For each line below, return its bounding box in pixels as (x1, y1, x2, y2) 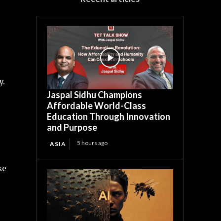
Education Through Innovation (47, 111, 171, 122)
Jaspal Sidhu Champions (47, 89, 143, 101)
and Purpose (47, 122, 98, 133)
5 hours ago (77, 139, 108, 147)
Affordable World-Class (47, 100, 147, 111)
